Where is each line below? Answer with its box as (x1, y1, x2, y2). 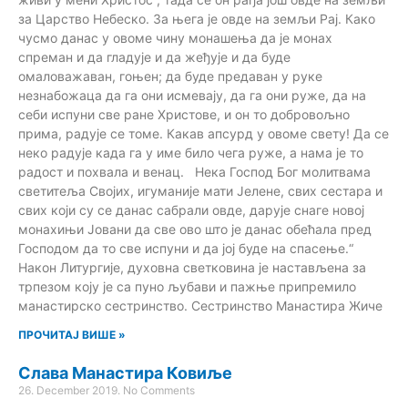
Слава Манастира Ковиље (18, 362, 232, 382)
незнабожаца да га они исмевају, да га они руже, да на (18, 87, 366, 103)
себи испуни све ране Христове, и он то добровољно (18, 106, 350, 122)
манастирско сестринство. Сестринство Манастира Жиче (18, 297, 382, 313)
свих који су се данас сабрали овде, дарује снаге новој (18, 201, 364, 218)
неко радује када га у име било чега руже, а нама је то (18, 144, 363, 160)
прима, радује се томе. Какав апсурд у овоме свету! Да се (18, 125, 389, 141)
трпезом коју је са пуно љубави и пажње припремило (18, 278, 356, 294)
